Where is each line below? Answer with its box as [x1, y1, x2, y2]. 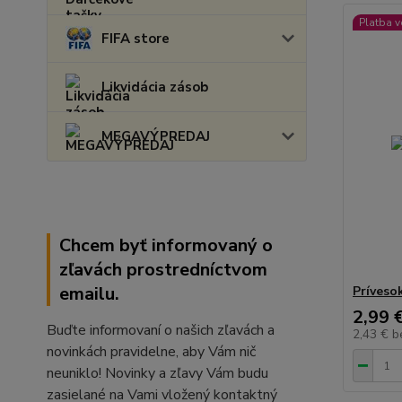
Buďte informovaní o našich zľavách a [47, 320, 275, 340]
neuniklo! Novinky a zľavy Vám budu [47, 363, 268, 383]
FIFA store [101, 30, 170, 48]
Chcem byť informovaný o [59, 233, 273, 258]
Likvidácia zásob [101, 78, 208, 96]
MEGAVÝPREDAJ [101, 127, 210, 145]
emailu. [59, 282, 119, 306]
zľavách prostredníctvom [59, 258, 267, 282]
